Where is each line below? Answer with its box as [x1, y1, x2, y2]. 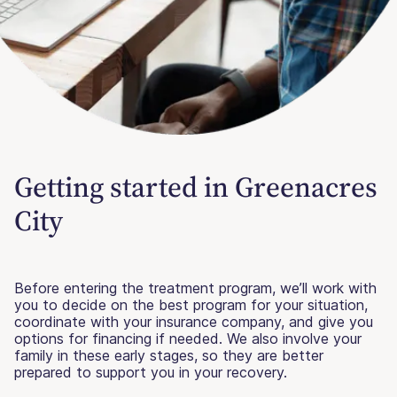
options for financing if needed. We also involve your [14, 330, 362, 348]
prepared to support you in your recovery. [14, 363, 287, 382]
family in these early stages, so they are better [14, 346, 323, 365]
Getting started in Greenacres [14, 167, 378, 207]
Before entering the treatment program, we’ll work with [14, 279, 377, 298]
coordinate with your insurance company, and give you [14, 313, 373, 331]
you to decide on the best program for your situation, [14, 296, 368, 315]
